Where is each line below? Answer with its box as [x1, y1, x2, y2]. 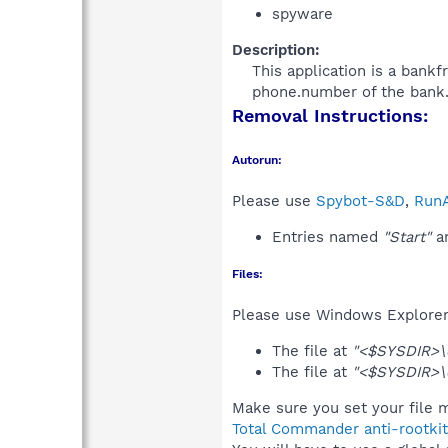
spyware [272, 4, 333, 23]
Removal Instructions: [232, 104, 428, 126]
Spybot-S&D [316, 191, 405, 210]
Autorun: [232, 152, 282, 167]
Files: [232, 266, 263, 281]
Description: [232, 40, 320, 59]
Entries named [272, 227, 383, 246]
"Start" [383, 227, 431, 246]
